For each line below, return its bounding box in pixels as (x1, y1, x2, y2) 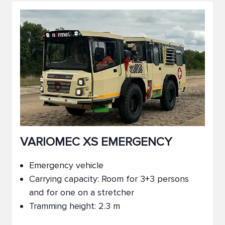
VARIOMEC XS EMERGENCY (20, 135, 172, 149)
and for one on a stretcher (29, 187, 134, 198)
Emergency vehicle (29, 160, 103, 171)
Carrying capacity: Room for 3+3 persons (29, 173, 189, 184)
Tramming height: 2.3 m (29, 200, 120, 211)
